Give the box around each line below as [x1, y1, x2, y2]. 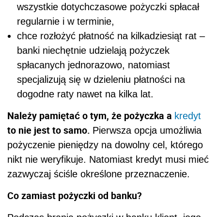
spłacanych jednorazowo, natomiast [17, 60, 170, 71]
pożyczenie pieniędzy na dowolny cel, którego [7, 139, 203, 151]
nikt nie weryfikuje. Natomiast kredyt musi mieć [7, 154, 209, 165]
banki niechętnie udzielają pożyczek [17, 45, 170, 56]
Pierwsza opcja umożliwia [93, 125, 201, 136]
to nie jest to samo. [7, 124, 93, 137]
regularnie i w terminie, [17, 16, 114, 27]
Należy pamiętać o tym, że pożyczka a [7, 109, 174, 123]
